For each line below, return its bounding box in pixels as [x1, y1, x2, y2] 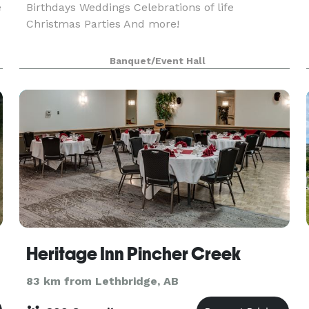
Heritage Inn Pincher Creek [26, 243, 241, 264]
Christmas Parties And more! [26, 17, 179, 30]
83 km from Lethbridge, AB [26, 275, 179, 288]
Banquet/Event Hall [110, 56, 206, 66]
